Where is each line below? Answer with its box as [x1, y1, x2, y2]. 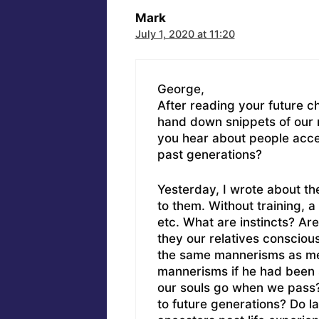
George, [157, 82, 204, 97]
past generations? [157, 147, 262, 162]
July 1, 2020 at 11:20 [135, 27, 235, 40]
